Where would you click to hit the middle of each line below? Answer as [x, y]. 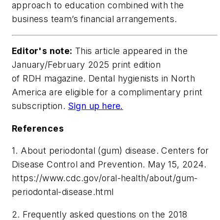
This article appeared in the [130, 51]
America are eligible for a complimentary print [107, 92]
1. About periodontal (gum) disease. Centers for [110, 151]
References [38, 128]
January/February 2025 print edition [86, 65]
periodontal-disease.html [63, 192]
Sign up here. [96, 106]
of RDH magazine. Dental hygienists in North [104, 79]
